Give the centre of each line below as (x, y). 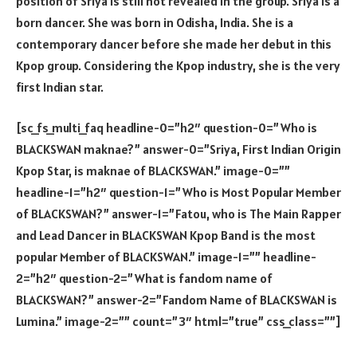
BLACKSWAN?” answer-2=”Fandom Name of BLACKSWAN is (177, 300)
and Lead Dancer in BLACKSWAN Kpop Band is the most (166, 235)
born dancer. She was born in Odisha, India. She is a (155, 22)
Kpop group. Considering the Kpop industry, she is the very (178, 65)
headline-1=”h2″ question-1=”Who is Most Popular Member (178, 192)
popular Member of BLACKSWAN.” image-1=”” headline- (166, 257)
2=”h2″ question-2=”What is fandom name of (144, 279)
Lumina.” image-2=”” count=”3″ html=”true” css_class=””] (178, 322)
